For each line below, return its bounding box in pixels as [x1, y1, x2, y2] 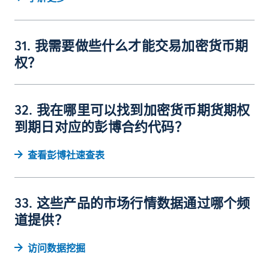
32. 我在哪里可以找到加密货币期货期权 [14, 104, 250, 118]
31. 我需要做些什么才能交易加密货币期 [14, 40, 249, 53]
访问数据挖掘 [28, 244, 85, 253]
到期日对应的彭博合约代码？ [14, 121, 188, 134]
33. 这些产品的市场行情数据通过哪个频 [14, 198, 250, 211]
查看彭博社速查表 [28, 151, 104, 160]
